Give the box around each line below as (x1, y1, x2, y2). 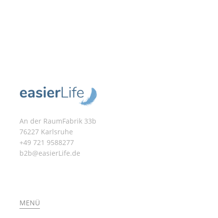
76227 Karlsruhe (19, 127, 73, 136)
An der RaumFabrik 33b (19, 116, 96, 126)
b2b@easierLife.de (19, 148, 80, 158)
